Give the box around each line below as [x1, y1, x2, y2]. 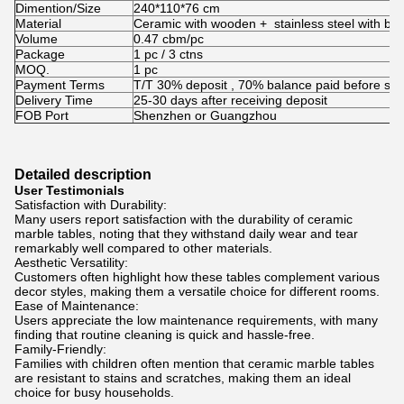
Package [15, 47, 65, 61]
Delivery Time [15, 93, 93, 107]
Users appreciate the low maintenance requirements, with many [14, 313, 378, 327]
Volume [15, 32, 58, 46]
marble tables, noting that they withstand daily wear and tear [14, 226, 358, 241]
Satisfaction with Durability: [14, 197, 167, 212]
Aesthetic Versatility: [14, 255, 128, 270]
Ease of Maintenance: [14, 298, 139, 313]
